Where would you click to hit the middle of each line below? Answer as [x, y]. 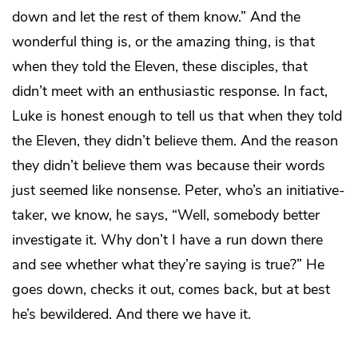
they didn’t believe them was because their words [169, 165]
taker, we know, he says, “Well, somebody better [166, 215]
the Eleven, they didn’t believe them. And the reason [175, 140]
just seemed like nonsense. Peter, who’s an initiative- [179, 190]
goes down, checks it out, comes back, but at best [171, 289]
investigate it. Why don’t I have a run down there [167, 239]
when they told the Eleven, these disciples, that [160, 66]
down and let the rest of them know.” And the [156, 16]
